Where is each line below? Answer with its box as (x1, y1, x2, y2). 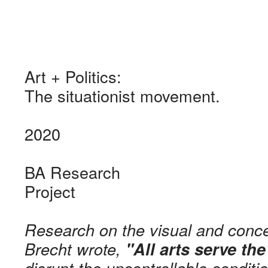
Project (24, 179, 75, 203)
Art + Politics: (24, 64, 126, 88)
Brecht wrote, (24, 236, 126, 260)
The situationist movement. (24, 83, 225, 107)
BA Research (24, 160, 125, 184)
